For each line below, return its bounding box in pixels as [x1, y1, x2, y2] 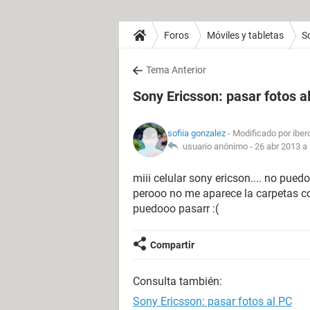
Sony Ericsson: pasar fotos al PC [133, 295, 292, 308]
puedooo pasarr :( [133, 202, 219, 215]
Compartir [150, 239, 194, 250]
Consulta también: [133, 275, 222, 288]
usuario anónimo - [179, 141, 255, 152]
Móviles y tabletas [207, 29, 284, 41]
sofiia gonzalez [167, 128, 226, 138]
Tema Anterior [146, 64, 206, 75]
